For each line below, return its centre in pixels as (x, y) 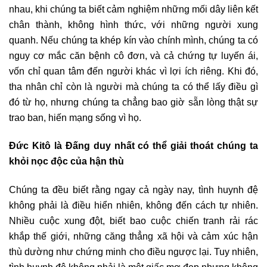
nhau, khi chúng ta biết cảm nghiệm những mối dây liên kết (133, 9)
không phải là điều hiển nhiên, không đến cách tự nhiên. (133, 205)
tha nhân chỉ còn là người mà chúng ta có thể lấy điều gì (133, 86)
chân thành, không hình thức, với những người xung (133, 24)
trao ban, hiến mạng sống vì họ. (75, 117)
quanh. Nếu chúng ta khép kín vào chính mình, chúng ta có (133, 40)
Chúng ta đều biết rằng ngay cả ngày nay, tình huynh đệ (133, 189)
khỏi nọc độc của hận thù (66, 161)
